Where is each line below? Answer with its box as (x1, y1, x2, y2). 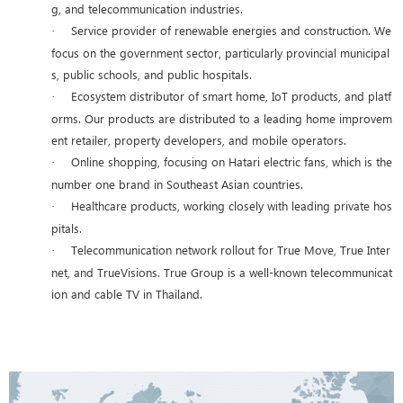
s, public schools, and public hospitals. (51, 66, 252, 82)
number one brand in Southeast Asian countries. (51, 175, 303, 192)
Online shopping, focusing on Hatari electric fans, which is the (71, 153, 392, 169)
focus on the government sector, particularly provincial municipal (51, 44, 390, 60)
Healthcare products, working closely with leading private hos (71, 197, 392, 213)
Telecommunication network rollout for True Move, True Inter (71, 241, 390, 257)
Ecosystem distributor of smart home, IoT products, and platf (71, 87, 391, 103)
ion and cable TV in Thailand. (51, 285, 202, 301)
